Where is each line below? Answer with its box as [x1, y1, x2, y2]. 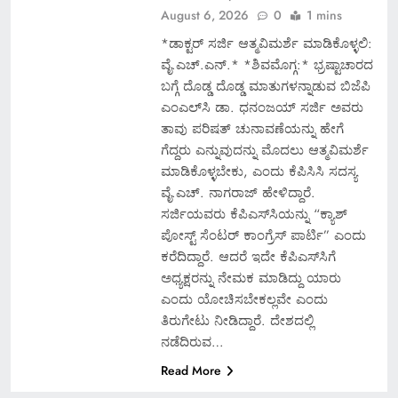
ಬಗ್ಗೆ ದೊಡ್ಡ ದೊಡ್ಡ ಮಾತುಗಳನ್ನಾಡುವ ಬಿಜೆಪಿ [160, 76, 370, 96]
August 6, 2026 [160, 5, 249, 24]
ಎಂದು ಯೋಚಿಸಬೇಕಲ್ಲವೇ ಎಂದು [160, 289, 328, 309]
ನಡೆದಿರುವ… [160, 331, 224, 352]
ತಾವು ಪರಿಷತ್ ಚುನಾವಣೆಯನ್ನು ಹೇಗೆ [160, 118, 344, 139]
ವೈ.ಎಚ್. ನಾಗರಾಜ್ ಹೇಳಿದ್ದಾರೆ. [160, 182, 315, 203]
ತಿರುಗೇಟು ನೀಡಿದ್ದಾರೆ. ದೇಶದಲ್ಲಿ [160, 310, 314, 330]
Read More [160, 361, 221, 379]
